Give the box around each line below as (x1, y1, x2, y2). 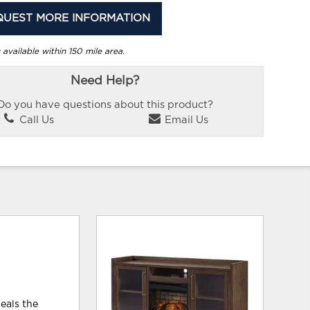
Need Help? (71, 75, 140, 88)
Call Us (17, 114, 55, 125)
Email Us (162, 114, 209, 125)
